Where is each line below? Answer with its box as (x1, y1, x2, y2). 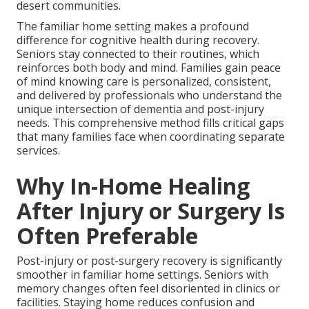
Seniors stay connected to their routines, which (17, 46, 259, 62)
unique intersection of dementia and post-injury (17, 101, 264, 117)
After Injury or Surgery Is (17, 196, 285, 226)
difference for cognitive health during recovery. (17, 32, 259, 48)
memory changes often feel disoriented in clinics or (17, 281, 280, 297)
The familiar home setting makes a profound (17, 19, 249, 34)
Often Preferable (17, 221, 198, 251)
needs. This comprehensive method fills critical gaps (17, 115, 284, 131)
